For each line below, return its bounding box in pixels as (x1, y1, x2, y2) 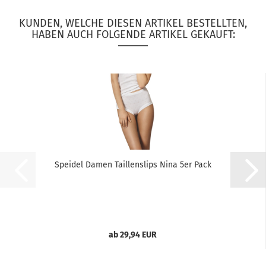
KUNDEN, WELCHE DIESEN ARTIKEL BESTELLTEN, (19, 17, 247, 30)
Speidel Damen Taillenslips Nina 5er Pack (54, 160, 211, 170)
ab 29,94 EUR (109, 230, 157, 240)
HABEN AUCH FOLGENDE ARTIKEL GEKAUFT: (31, 28, 235, 41)
